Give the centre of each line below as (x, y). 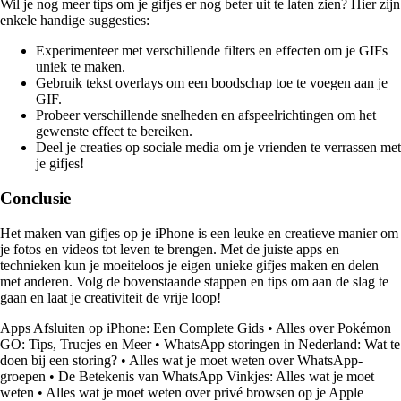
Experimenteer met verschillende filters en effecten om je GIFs (212, 51)
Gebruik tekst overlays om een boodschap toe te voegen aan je (212, 83)
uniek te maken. (81, 67)
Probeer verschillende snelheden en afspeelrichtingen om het (206, 115)
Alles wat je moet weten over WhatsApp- (246, 360)
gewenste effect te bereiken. (114, 132)
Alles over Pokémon (333, 328)
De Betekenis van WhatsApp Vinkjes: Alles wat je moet (216, 376)
